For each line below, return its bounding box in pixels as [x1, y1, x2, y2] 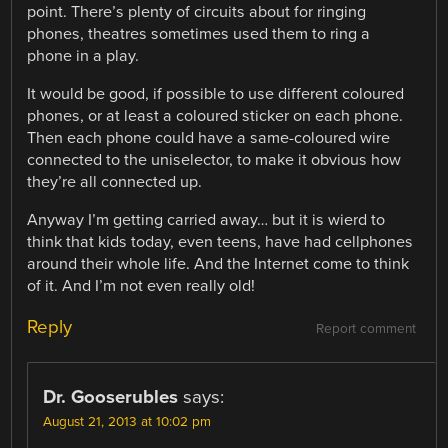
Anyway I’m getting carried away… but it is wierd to [27, 210, 386, 231]
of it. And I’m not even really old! [27, 276, 256, 297]
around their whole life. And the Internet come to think [27, 254, 410, 275]
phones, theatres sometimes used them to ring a [27, 24, 371, 45]
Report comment [315, 321, 416, 338]
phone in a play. [27, 46, 140, 67]
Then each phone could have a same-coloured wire [27, 128, 391, 149]
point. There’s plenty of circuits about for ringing [27, 2, 367, 23]
